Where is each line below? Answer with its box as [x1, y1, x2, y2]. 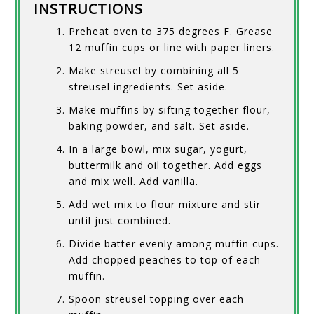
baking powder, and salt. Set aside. [69, 119, 250, 133]
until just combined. [69, 214, 172, 228]
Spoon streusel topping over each [69, 292, 245, 306]
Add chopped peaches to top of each [69, 253, 261, 267]
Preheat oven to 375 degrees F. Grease [69, 25, 273, 39]
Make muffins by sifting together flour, [69, 103, 271, 117]
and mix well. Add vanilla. [69, 175, 199, 189]
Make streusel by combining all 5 [69, 64, 240, 78]
